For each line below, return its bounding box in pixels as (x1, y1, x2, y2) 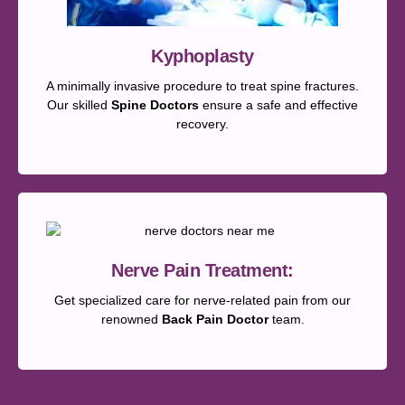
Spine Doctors (111, 97, 199, 112)
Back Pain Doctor (161, 311, 268, 326)
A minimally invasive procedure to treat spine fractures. (46, 78, 359, 93)
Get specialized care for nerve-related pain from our (54, 292, 351, 307)
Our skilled (47, 97, 111, 112)
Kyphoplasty (151, 45, 254, 66)
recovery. (176, 116, 229, 131)
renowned (100, 311, 162, 326)
